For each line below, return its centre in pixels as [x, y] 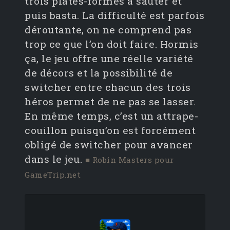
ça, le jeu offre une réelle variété [109, 59]
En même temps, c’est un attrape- [111, 116]
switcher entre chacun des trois [108, 87]
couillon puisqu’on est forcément [110, 130]
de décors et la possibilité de [99, 73]
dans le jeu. [55, 159]
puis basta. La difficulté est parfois [115, 15]
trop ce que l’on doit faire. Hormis [112, 44]
